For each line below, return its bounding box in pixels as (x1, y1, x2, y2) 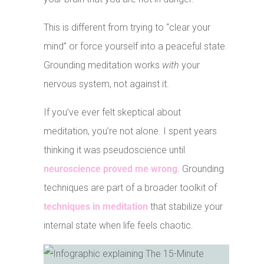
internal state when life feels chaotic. (44, 220, 194, 232)
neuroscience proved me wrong (44, 163, 178, 175)
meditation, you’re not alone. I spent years (44, 126, 217, 137)
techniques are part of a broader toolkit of (44, 182, 217, 194)
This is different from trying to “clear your (44, 22, 211, 34)
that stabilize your (148, 201, 223, 213)
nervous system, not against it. (44, 78, 170, 90)
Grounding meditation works (44, 60, 163, 71)
